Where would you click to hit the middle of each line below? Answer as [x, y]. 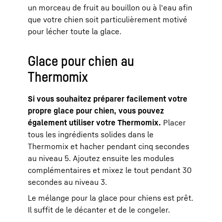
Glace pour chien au [81, 60]
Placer [173, 122]
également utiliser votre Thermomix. [94, 122]
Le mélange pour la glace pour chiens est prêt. [111, 197]
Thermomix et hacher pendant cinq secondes [109, 146]
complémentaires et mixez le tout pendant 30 [110, 170]
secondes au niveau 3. [67, 182]
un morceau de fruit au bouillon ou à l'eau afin [110, 7]
